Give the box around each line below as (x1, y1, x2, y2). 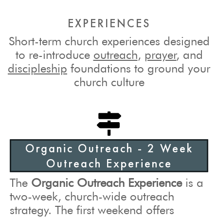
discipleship (8, 61, 67, 75)
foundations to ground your (67, 61, 210, 75)
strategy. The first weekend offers (10, 202, 174, 217)
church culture (73, 74, 145, 89)
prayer (144, 47, 177, 62)
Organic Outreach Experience (31, 175, 182, 190)
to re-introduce (15, 47, 93, 62)
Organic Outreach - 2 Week (25, 140, 193, 156)
